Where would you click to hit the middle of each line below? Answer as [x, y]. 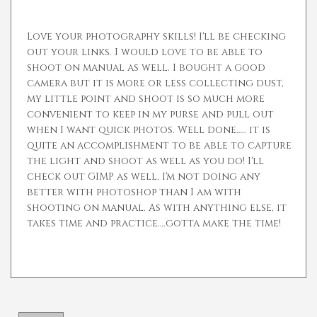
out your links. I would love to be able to [145, 52]
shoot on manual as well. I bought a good [146, 68]
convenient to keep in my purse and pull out [150, 115]
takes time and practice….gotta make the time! [154, 224]
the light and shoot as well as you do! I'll [145, 161]
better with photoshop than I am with [134, 192]
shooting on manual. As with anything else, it [157, 208]
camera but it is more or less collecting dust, [155, 83]
